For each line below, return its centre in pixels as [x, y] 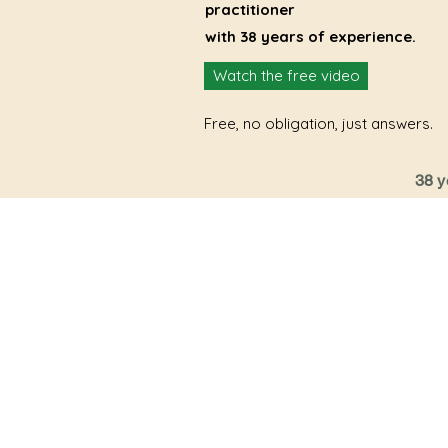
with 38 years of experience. [310, 36]
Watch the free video [286, 75]
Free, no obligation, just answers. [318, 123]
